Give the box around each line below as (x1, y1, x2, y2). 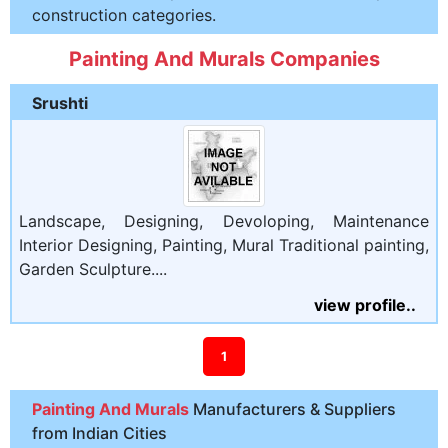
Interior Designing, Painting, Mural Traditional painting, (19, 234, 429, 255)
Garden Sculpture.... (19, 258, 167, 279)
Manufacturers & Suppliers (193, 398, 396, 419)
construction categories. (32, 4, 216, 25)
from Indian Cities (32, 422, 167, 443)
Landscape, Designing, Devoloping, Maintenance (19, 210, 429, 231)
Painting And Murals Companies (68, 46, 380, 71)
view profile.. (314, 294, 416, 315)
